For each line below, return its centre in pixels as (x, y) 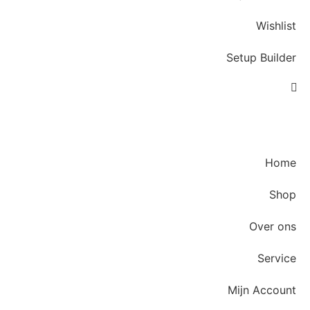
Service (277, 258)
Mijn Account (262, 290)
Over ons (273, 226)
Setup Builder (261, 57)
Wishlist (276, 26)
